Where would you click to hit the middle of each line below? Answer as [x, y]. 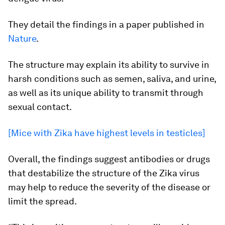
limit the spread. [42, 201]
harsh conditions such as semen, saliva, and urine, [112, 79]
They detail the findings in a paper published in [106, 24]
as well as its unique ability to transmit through [106, 93]
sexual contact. [40, 107]
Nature [22, 38]
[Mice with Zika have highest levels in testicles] [107, 133]
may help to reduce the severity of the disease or [109, 187]
